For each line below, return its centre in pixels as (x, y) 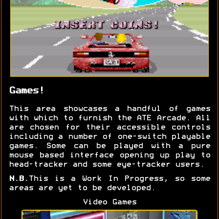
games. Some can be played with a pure (109, 146)
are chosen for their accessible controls (109, 128)
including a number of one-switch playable (109, 137)
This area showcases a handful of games (109, 109)
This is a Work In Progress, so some (119, 179)
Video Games (109, 203)
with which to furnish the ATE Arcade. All (109, 119)
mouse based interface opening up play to (109, 156)
